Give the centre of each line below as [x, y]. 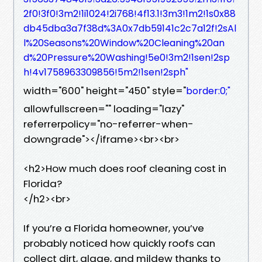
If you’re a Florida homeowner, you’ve [114, 228]
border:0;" [208, 91]
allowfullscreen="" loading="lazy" [104, 108]
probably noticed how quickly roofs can [119, 243]
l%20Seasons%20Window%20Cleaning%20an [124, 43]
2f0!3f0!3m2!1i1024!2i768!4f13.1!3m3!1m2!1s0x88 [130, 13]
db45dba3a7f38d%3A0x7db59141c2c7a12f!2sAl [130, 28]
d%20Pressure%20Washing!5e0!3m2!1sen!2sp [127, 57]
